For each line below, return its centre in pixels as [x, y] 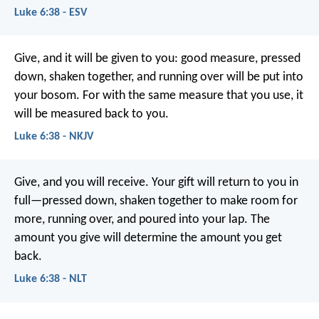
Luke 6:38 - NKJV [54, 137]
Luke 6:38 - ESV [51, 12]
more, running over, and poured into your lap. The [142, 220]
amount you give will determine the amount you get [148, 239]
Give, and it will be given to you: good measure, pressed [157, 58]
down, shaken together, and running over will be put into [159, 77]
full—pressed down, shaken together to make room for [156, 202]
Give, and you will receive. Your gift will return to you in [156, 183]
